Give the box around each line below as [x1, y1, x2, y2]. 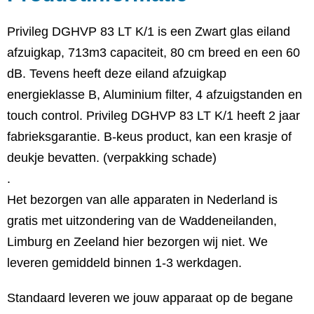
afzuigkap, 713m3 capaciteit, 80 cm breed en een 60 [7, 46, 300, 60]
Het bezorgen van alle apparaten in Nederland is [7, 193, 278, 207]
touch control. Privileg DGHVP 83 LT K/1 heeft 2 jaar [7, 109, 300, 123]
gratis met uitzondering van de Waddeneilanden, [7, 214, 277, 228]
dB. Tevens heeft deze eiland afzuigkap [7, 67, 226, 81]
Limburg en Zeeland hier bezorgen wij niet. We [7, 235, 268, 249]
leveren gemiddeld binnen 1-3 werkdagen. [7, 256, 242, 270]
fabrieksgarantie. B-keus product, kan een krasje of [7, 130, 292, 144]
